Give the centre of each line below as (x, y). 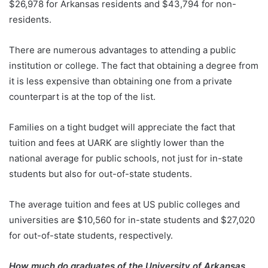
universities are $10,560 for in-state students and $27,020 (132, 220)
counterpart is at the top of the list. (83, 97)
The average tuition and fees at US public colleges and (124, 205)
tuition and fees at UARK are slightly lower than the (117, 143)
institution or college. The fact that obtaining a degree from (134, 66)
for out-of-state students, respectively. (91, 236)
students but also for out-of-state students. (102, 174)
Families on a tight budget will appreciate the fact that (122, 127)
